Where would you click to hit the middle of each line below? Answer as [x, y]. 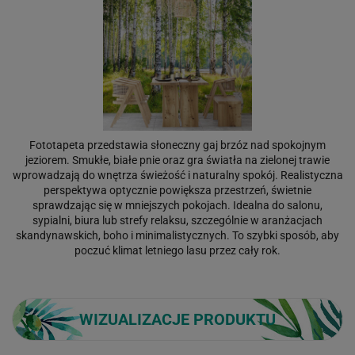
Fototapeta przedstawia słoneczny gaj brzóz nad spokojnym [177, 145]
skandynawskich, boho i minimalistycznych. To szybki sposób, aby [177, 235]
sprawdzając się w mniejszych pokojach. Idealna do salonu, [177, 205]
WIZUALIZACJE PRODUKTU [177, 319]
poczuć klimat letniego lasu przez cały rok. [177, 250]
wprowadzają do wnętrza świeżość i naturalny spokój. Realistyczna [177, 175]
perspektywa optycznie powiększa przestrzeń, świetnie [177, 190]
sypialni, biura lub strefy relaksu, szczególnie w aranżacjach [177, 220]
